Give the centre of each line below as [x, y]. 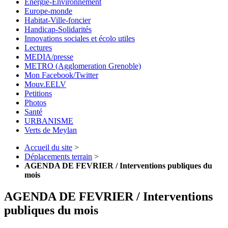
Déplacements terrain [58, 156]
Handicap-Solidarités [58, 29]
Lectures [38, 47]
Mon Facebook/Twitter [61, 75]
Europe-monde [48, 11]
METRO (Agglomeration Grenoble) [83, 66]
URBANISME [49, 121]
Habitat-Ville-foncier [58, 20]
